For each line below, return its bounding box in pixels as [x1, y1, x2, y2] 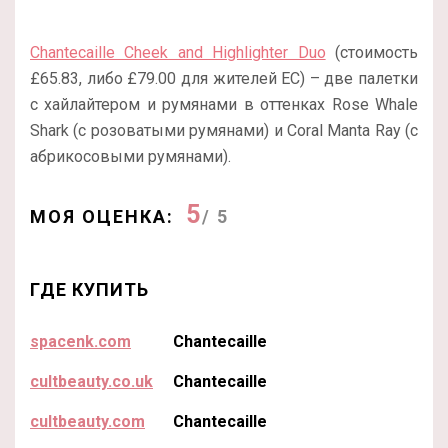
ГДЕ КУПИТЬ [30, 279, 149, 301]
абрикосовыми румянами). [30, 147, 231, 167]
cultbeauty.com [30, 412, 145, 432]
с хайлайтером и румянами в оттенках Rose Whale [30, 95, 418, 115]
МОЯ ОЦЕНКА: [30, 206, 174, 228]
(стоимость [325, 43, 419, 63]
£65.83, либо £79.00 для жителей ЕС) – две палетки [30, 69, 418, 89]
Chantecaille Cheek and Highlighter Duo [30, 43, 326, 63]
